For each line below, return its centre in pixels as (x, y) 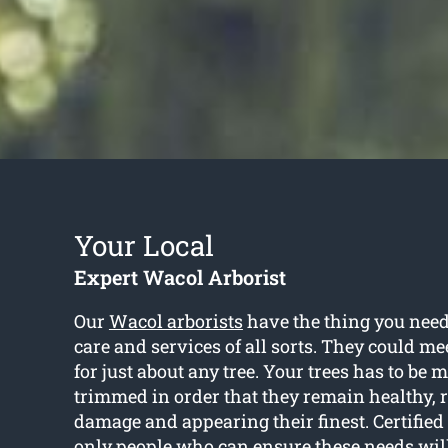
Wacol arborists (175, 321)
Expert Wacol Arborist (179, 277)
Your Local (143, 246)
